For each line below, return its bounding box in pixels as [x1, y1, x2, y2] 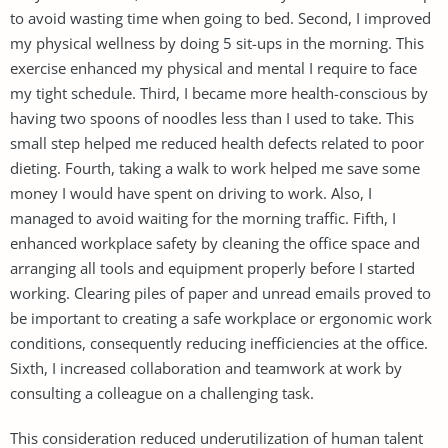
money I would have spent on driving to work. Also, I [10, 182, 372, 203]
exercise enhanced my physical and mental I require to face [10, 57, 417, 78]
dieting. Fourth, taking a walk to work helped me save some [10, 157, 420, 178]
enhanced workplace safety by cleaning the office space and [10, 232, 420, 253]
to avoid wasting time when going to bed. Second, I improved [10, 7, 431, 28]
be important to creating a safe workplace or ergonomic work [10, 307, 432, 328]
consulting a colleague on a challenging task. [10, 382, 314, 403]
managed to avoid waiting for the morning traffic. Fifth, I [10, 207, 396, 228]
